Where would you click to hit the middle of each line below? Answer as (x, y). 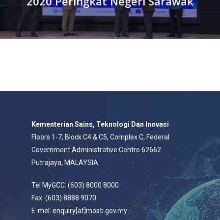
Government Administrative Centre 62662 (96, 150)
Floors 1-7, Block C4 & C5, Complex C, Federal (100, 137)
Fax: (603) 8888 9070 (64, 198)
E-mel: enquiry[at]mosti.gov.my (79, 211)
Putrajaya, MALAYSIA (65, 163)
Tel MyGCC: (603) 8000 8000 (75, 185)
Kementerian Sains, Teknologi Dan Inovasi (100, 124)
